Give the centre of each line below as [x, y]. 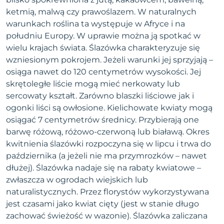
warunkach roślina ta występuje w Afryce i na [95, 24]
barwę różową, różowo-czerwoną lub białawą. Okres [108, 132]
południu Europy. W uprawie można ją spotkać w [103, 36]
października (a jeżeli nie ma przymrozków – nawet [106, 156]
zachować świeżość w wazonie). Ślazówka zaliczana [107, 216]
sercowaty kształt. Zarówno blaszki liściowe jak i [100, 96]
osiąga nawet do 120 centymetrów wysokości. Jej [103, 72]
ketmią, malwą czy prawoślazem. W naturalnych [101, 12]
